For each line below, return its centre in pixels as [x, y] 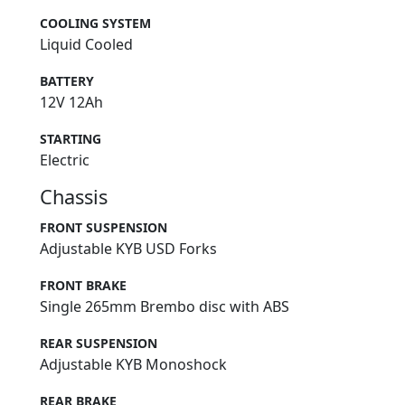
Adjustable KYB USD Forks [128, 248]
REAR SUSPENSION [99, 343]
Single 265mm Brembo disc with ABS [165, 306]
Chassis [74, 196]
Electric [65, 160]
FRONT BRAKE [83, 285]
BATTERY [67, 80]
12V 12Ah [71, 102]
